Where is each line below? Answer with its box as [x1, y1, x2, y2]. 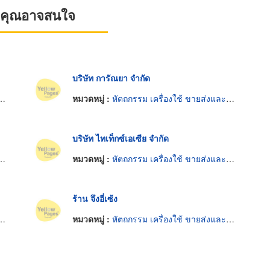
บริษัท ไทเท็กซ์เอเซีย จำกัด [72, 132, 169, 145]
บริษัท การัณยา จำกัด [72, 72, 150, 84]
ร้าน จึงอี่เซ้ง [72, 192, 118, 205]
